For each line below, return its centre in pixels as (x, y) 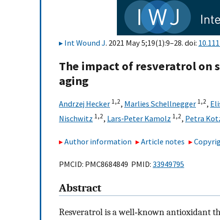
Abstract (80, 188)
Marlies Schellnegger (160, 104)
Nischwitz (76, 119)
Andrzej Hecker (84, 104)
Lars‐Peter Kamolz (139, 119)
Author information (98, 141)
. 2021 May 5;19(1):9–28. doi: (152, 43)
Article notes (163, 141)
